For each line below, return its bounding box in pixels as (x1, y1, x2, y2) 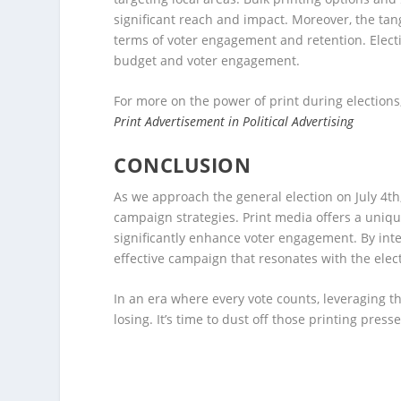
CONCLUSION (114, 150, 252, 178)
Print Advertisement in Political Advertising (114, 113, 354, 131)
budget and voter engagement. (114, 51, 301, 69)
